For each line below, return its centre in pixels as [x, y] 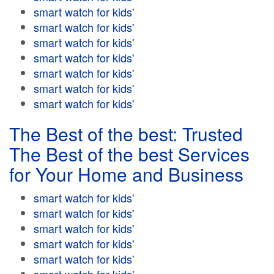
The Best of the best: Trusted [126, 134]
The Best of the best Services [129, 154]
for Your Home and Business [126, 174]
